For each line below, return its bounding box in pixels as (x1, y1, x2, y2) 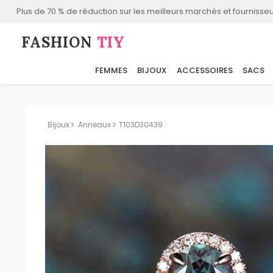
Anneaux (77, 119, 111, 130)
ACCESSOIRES (177, 65, 233, 77)
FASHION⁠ (21, 33, 97, 52)
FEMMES (95, 65, 127, 77)
